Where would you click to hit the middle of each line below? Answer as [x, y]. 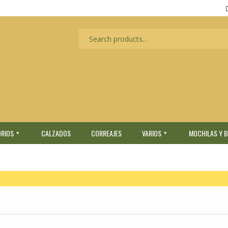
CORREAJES [106, 133]
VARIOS [151, 133]
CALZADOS [56, 133]
